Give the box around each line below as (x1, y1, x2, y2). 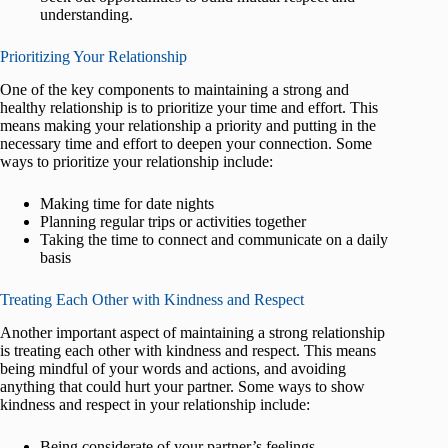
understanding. (40, 6, 133, 24)
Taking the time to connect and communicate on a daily (40, 230, 388, 248)
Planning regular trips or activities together (40, 212, 306, 230)
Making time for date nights (40, 194, 214, 212)
